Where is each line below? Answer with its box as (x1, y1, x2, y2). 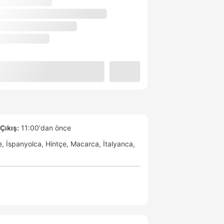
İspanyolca (6, 139, 41, 148)
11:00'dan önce (19, 123, 71, 132)
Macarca (70, 139, 99, 148)
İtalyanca (103, 139, 133, 148)
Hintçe (45, 139, 66, 148)
